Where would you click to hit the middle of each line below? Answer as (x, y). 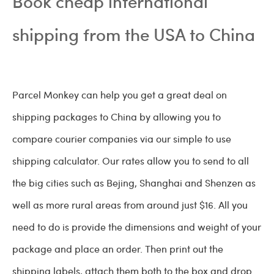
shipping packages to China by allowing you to (117, 117)
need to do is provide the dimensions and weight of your (137, 227)
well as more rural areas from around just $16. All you (130, 205)
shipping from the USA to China (134, 34)
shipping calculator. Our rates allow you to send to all (131, 161)
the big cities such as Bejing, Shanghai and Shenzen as (134, 183)
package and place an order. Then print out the (118, 249)
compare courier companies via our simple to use (122, 139)
